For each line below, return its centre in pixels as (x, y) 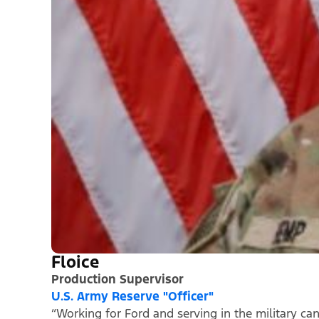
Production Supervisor (117, 279)
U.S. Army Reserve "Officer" (132, 297)
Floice (75, 262)
